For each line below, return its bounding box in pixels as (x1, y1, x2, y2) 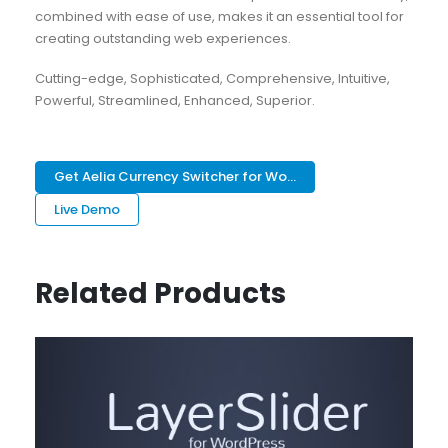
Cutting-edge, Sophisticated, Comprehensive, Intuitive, (34, 69, 390, 89)
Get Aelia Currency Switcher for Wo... (54, 167, 297, 187)
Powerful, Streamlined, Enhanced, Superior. (34, 91, 315, 111)
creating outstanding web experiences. (34, 28, 291, 48)
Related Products (34, 274, 286, 314)
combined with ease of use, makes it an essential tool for (34, 6, 404, 26)
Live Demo (54, 200, 121, 220)
